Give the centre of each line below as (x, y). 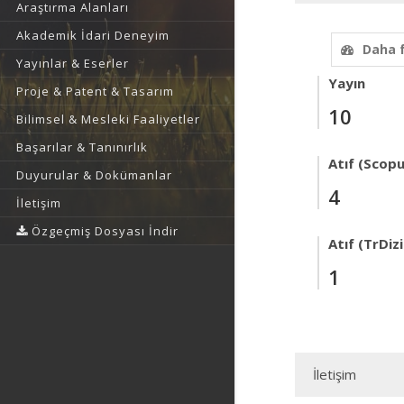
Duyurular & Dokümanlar (94, 175)
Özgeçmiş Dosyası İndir (103, 231)
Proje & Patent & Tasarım (95, 91)
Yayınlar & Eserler (73, 63)
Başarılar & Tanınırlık (82, 147)
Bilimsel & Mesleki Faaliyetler (108, 119)
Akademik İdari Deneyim (93, 35)
